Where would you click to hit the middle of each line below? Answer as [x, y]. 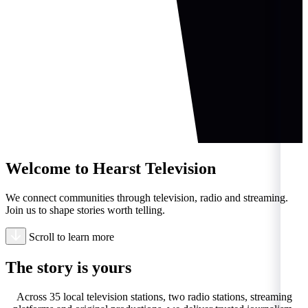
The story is [49, 267]
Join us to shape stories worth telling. [85, 210]
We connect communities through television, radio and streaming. [147, 197]
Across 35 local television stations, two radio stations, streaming [154, 296]
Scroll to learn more [71, 236]
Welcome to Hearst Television [111, 168]
